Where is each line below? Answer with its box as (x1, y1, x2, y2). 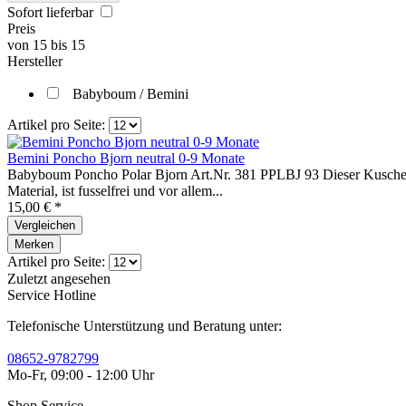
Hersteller (7, 53, 63, 69)
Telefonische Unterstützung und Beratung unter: (7, 318, 282, 333)
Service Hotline (7, 287, 96, 303)
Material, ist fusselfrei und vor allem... (7, 183, 223, 198)
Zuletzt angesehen (7, 271, 111, 286)
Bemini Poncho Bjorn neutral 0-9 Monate (7, 150, 245, 166)
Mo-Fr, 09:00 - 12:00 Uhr (7, 367, 154, 382)
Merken (14, 237, 53, 251)
